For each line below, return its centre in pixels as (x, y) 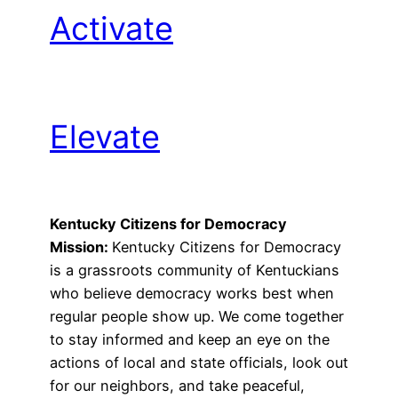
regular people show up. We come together (197, 316)
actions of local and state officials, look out (199, 362)
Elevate (105, 137)
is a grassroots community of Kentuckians (195, 270)
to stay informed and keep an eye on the (190, 339)
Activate (111, 28)
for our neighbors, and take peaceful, (177, 386)
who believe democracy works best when (192, 293)
